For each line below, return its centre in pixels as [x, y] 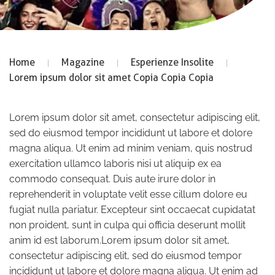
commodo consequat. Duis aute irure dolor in [112, 179]
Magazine [83, 62]
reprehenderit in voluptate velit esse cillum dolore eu [128, 194]
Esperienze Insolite [172, 62]
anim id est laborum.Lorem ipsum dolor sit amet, [119, 240]
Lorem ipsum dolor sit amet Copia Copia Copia [111, 77]
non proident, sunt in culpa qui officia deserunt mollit [127, 225]
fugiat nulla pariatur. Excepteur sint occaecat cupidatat [132, 209]
